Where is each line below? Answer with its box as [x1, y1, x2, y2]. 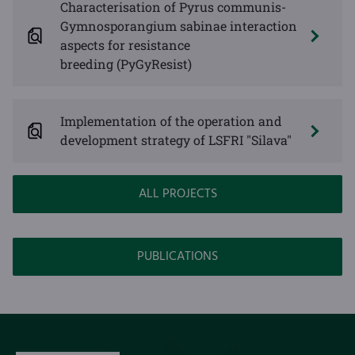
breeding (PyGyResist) [60, 55, 192, 73]
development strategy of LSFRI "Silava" [60, 132, 292, 149]
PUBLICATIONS [137, 246, 218, 268]
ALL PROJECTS [138, 184, 217, 205]
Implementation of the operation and [60, 113, 282, 130]
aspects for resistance [60, 36, 190, 54]
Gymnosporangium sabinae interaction [60, 17, 297, 35]
